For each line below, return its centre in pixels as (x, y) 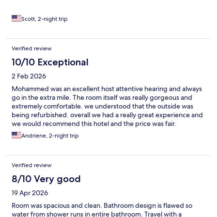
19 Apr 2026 (30, 193)
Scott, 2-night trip (45, 19)
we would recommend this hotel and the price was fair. (94, 124)
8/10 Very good (46, 179)
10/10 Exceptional (50, 62)
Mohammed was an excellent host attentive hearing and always (107, 89)
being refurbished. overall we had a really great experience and (107, 115)
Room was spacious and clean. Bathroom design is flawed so (102, 206)
